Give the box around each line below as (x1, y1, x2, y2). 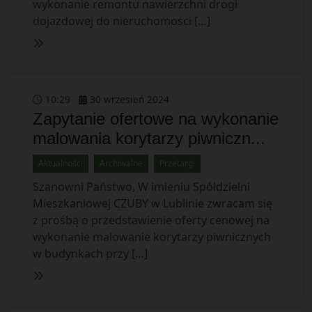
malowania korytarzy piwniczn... (32, 129, 265, 148)
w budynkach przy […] (32, 246, 148, 261)
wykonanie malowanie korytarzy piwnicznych (32, 229, 271, 244)
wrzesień (103, 93, 144, 106)
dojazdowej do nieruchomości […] (32, 13, 210, 29)
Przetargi (159, 157, 195, 169)
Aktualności (38, 157, 83, 169)
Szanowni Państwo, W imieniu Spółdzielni (32, 179, 250, 194)
